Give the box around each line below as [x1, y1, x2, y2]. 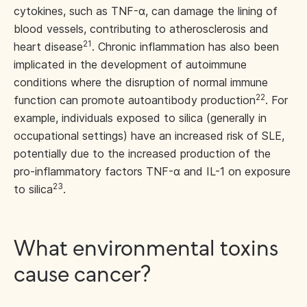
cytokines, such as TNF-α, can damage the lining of [14, 4, 278, 19]
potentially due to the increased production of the [14, 147, 271, 161]
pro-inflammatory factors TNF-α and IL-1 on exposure [14, 164, 291, 179]
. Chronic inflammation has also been [92, 40, 279, 54]
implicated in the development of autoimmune [14, 58, 247, 72]
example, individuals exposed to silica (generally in [14, 111, 267, 125]
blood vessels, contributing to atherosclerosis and [14, 22, 269, 36]
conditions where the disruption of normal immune [14, 75, 268, 90]
